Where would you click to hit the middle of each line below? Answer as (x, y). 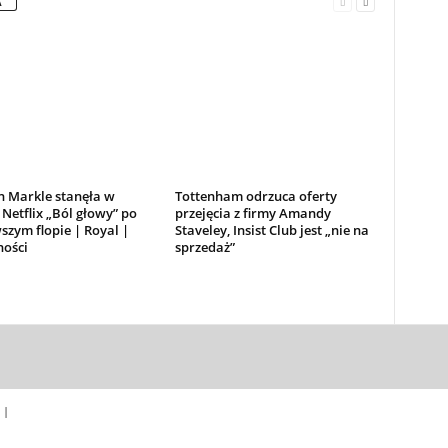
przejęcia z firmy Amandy (252, 212)
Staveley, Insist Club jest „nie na (271, 229)
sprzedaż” (204, 246)
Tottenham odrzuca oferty (255, 195)
